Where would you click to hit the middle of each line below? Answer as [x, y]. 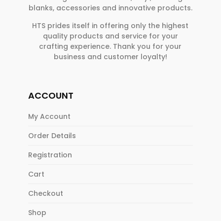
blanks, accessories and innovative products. [110, 8]
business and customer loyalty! [110, 57]
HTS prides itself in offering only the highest [110, 26]
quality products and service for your [110, 36]
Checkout [45, 193]
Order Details [52, 135]
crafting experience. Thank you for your [110, 47]
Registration [50, 155]
